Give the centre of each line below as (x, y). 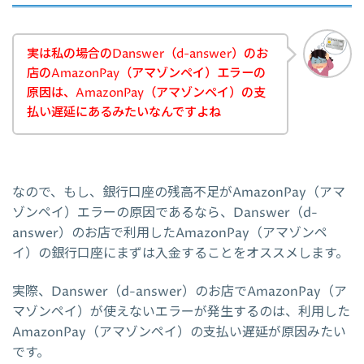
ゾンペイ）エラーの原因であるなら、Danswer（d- (165, 213)
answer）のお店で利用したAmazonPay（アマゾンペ (170, 234)
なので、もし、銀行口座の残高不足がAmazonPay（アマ (179, 193)
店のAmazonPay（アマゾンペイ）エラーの (146, 74)
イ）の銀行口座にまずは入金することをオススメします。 (180, 254)
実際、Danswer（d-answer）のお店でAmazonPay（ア (180, 292)
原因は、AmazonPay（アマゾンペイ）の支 (146, 93)
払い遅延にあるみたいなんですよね (124, 113)
